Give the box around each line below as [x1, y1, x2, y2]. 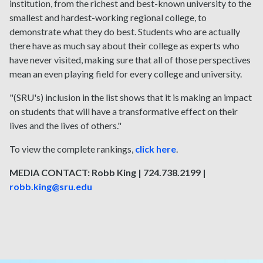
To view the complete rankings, [9, 143, 135, 154]
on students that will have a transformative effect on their [9, 105, 238, 117]
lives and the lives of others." [9, 119, 122, 131]
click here [135, 143, 176, 154]
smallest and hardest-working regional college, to [9, 11, 207, 23]
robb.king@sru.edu [9, 180, 92, 192]
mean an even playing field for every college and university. [9, 68, 242, 79]
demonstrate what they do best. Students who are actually [9, 25, 240, 37]
